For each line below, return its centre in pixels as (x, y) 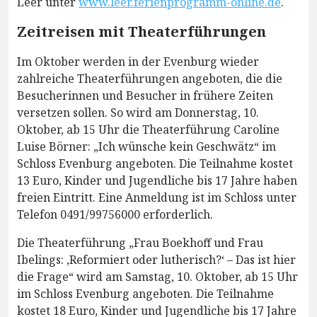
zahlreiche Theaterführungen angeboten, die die (150, 79)
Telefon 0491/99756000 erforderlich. (115, 215)
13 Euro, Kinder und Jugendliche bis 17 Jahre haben (157, 181)
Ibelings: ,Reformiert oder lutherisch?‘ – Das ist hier (156, 260)
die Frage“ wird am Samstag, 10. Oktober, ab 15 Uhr (157, 277)
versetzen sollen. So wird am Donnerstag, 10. (138, 113)
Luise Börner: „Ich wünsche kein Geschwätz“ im (146, 147)
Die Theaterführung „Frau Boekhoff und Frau (140, 243)
